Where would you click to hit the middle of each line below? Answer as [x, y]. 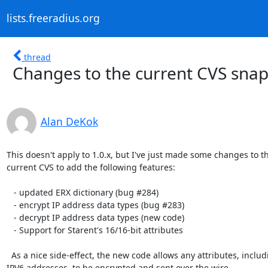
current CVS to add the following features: [91, 167]
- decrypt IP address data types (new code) [10, 217]
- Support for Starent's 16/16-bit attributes [10, 230]
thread [37, 57]
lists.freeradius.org [53, 18]
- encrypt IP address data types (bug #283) [10, 205]
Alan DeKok [69, 121]
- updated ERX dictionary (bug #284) [10, 192]
